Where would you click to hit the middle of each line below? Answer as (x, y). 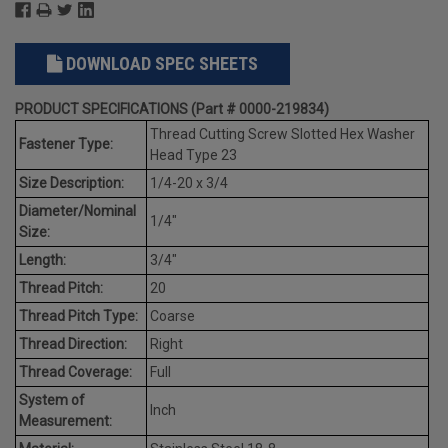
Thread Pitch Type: (78, 315)
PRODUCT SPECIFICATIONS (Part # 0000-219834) (172, 108)
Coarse (172, 315)
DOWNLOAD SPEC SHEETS (161, 63)
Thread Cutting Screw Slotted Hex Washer (282, 133)
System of (52, 399)
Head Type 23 (193, 154)
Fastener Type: (66, 143)
